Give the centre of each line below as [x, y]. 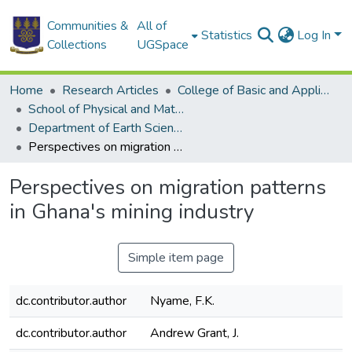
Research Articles [110, 90]
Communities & [88, 26]
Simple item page [176, 258]
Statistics [227, 35]
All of [152, 26]
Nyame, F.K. [182, 301]
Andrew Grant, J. [194, 333]
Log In [316, 35]
